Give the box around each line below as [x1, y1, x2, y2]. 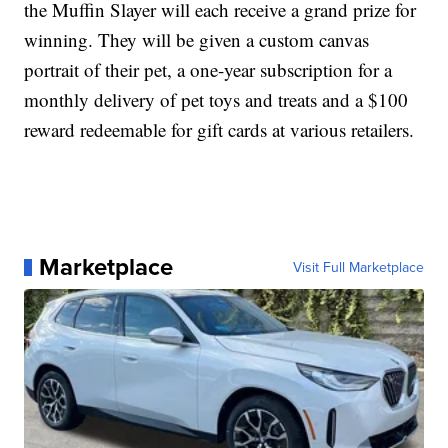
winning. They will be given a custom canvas [24, 27, 370, 53]
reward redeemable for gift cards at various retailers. [24, 117, 415, 143]
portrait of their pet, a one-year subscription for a [24, 57, 393, 83]
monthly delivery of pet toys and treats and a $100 [24, 87, 409, 113]
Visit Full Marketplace [292, 257, 424, 278]
